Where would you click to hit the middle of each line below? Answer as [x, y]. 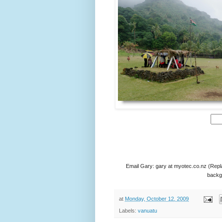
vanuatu [147, 211]
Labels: [128, 211]
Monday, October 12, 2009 [157, 198]
